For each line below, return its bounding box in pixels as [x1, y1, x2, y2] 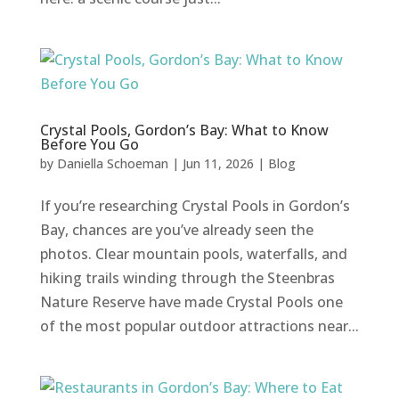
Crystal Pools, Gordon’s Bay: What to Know [39, 119, 329, 140]
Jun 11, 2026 [182, 154, 254, 172]
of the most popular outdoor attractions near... [39, 315, 359, 336]
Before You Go [39, 134, 139, 154]
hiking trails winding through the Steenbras [39, 267, 335, 288]
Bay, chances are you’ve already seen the [39, 219, 313, 240]
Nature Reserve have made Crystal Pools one [39, 291, 343, 312]
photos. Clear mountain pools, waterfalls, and [39, 243, 347, 264]
